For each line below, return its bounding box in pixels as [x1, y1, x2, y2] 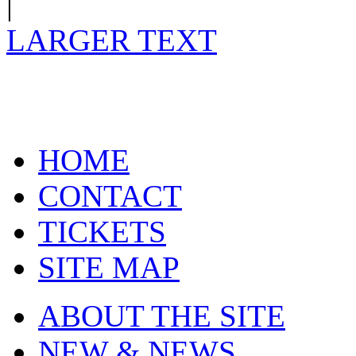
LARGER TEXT [6, 22, 217, 57]
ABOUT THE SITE [38, 298, 285, 333]
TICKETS [38, 214, 166, 249]
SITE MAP [38, 250, 180, 284]
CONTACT [38, 178, 182, 213]
